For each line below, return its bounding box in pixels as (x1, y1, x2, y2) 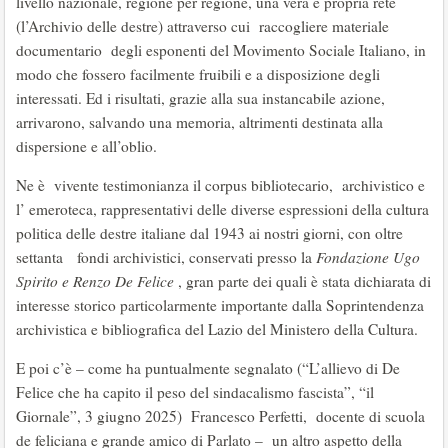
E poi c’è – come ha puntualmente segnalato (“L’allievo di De (16, 358, 400, 379)
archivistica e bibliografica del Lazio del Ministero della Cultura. (16, 319, 418, 340)
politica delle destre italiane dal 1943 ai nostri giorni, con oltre (16, 223, 403, 244)
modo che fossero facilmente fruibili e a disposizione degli (16, 64, 380, 85)
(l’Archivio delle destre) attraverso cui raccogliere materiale (16, 16, 389, 37)
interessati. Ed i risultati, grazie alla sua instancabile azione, (16, 88, 385, 109)
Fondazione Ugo (316, 247, 420, 268)
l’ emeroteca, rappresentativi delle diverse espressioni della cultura (16, 199, 429, 220)
